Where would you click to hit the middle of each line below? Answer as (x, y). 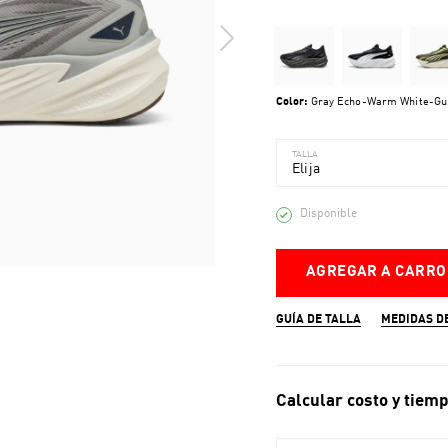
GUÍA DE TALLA (318, 320)
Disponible (328, 214)
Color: (291, 102)
